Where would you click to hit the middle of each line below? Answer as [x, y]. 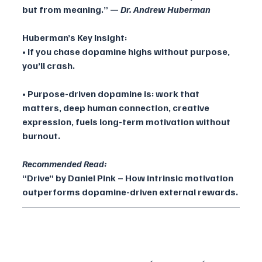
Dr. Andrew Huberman [166, 10]
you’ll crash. [49, 66]
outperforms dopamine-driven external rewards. [130, 192]
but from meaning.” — [71, 10]
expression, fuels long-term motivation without [127, 122]
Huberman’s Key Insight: [75, 38]
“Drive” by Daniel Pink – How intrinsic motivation [129, 178]
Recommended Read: [65, 164]
